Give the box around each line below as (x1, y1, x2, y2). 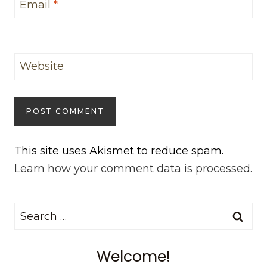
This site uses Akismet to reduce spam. (14, 144, 223, 157)
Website (20, 60, 64, 73)
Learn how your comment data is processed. (14, 162, 252, 175)
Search (14, 204, 51, 218)
